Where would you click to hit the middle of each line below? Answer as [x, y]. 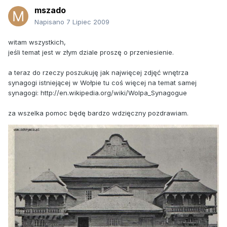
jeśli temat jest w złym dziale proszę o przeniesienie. [91, 52]
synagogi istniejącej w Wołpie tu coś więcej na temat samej [102, 83]
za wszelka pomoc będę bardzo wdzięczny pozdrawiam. [98, 113]
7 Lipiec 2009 [88, 22]
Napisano [50, 22]
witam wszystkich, [37, 42]
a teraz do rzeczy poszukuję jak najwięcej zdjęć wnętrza [98, 73]
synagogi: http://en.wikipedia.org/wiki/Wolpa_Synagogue [98, 93]
